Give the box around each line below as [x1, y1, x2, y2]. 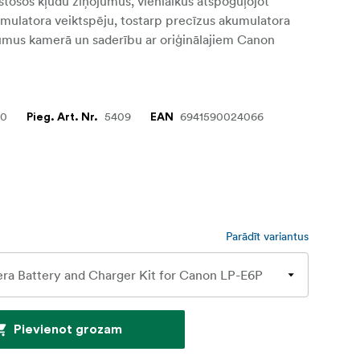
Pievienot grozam [13, 322, 122, 336]
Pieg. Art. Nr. [27, 111, 99, 123]
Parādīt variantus [226, 228, 309, 243]
